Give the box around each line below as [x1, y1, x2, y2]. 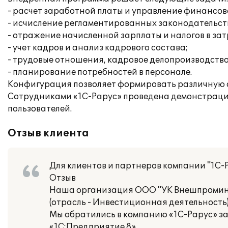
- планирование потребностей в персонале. [8, 67, 192, 77]
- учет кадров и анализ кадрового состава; [8, 43, 188, 53]
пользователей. [8, 104, 72, 114]
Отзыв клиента [8, 127, 89, 139]
